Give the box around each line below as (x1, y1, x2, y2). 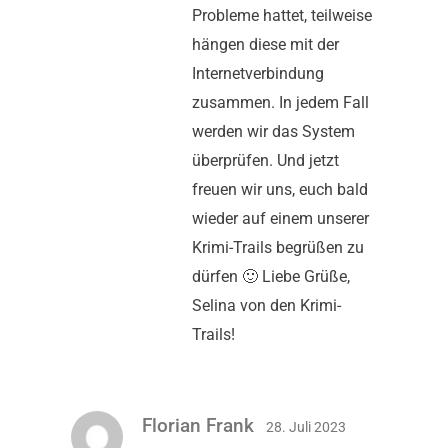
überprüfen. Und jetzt (192, 151, 339, 171)
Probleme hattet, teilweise (192, 6, 372, 26)
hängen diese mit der (192, 35, 339, 55)
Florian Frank (142, 414, 259, 438)
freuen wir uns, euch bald (192, 180, 368, 200)
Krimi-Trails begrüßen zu (192, 238, 364, 258)
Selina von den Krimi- (192, 296, 341, 316)
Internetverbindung (192, 64, 324, 84)
